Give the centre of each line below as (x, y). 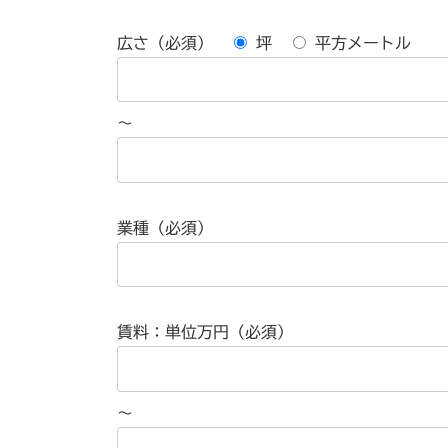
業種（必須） (165, 227)
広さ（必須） (165, 42)
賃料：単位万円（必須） (205, 332)
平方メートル (363, 42)
